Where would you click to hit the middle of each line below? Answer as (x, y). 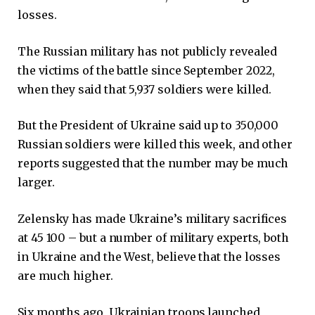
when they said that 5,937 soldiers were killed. (145, 89)
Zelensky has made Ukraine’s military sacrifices (153, 219)
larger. (36, 182)
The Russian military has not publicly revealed (148, 51)
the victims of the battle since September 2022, (147, 70)
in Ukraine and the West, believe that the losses (149, 257)
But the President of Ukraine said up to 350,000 (148, 126)
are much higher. (65, 276)
